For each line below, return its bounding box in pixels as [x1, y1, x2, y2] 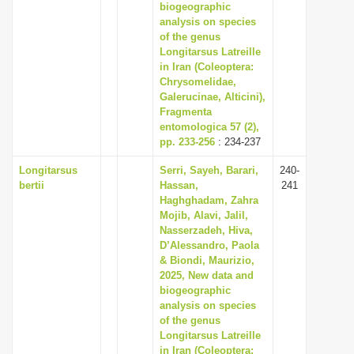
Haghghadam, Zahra [160, 194, 258, 206]
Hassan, [160, 179, 198, 191]
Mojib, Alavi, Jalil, [160, 209, 248, 221]
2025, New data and [160, 269, 254, 281]
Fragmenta [160, 106, 212, 118]
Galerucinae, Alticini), [160, 91, 265, 103]
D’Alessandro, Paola [160, 239, 259, 251]
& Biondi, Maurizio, [160, 254, 254, 266]
